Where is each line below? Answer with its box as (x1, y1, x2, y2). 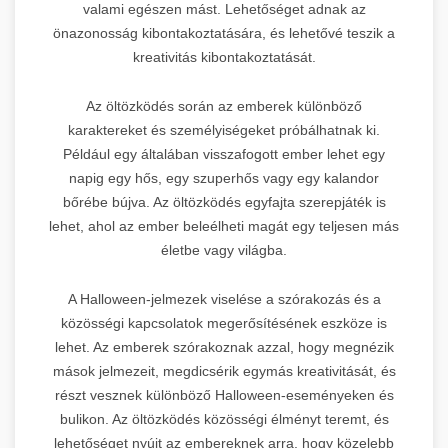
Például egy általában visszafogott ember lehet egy (63, 145, 385, 162)
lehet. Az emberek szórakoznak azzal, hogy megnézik (54, 338, 394, 355)
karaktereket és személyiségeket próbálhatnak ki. (68, 121, 380, 138)
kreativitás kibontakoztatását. (132, 48, 316, 65)
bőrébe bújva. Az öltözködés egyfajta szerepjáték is (62, 193, 386, 210)
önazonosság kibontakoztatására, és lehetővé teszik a (53, 24, 395, 41)
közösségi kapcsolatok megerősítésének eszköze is (61, 314, 387, 331)
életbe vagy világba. (161, 241, 287, 258)
